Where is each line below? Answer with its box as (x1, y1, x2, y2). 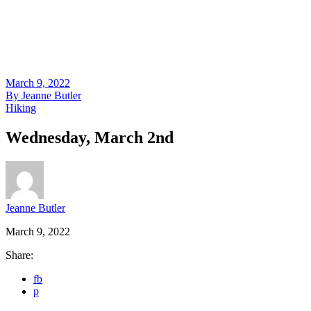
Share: (6, 249, 33, 261)
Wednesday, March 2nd (6, 128, 174, 146)
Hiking (6, 102, 36, 114)
